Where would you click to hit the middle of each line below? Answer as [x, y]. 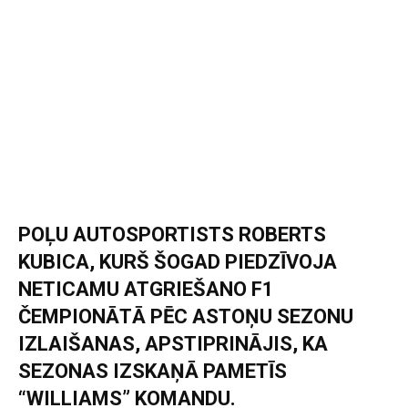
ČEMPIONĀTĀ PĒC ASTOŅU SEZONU [186, 316]
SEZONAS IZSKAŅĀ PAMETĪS [153, 371]
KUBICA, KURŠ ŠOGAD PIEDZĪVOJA [178, 261]
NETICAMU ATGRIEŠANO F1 [146, 289]
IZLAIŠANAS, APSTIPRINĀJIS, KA [173, 343]
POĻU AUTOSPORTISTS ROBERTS [172, 234]
